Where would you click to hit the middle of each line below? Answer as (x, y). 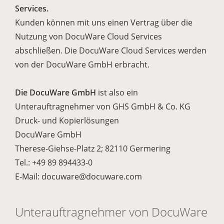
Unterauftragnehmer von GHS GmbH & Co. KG (103, 106)
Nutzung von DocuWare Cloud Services (88, 36)
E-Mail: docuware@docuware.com (78, 176)
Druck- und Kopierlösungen (67, 120)
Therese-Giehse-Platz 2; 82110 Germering (93, 148)
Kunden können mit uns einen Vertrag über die (104, 22)
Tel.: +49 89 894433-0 (54, 162)
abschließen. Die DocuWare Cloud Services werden (111, 50)
